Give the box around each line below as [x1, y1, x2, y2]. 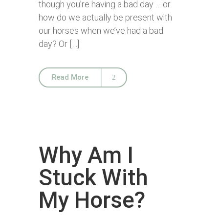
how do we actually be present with [39, 12, 172, 22]
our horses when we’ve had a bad [39, 25, 163, 36]
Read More [52, 73, 88, 82]
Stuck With [39, 164, 148, 191]
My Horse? [39, 187, 145, 213]
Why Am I [39, 142, 133, 168]
